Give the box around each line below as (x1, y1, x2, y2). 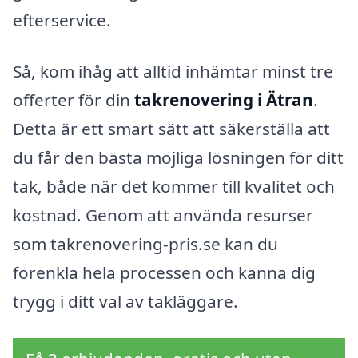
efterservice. (13, 9, 111, 32)
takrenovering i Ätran (134, 89, 313, 112)
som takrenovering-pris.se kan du (13, 233, 278, 256)
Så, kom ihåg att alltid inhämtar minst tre (13, 60, 333, 83)
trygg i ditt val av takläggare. (13, 290, 238, 313)
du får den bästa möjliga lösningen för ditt (13, 146, 344, 169)
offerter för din (13, 89, 134, 112)
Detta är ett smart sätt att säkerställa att (13, 117, 330, 141)
